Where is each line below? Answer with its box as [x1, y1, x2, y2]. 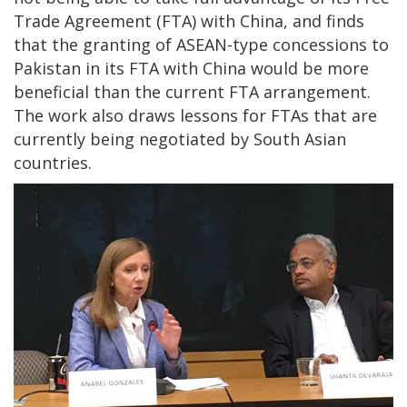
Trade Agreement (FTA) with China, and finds [14, 10, 364, 33]
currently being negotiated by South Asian [14, 128, 346, 151]
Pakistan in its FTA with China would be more [14, 57, 369, 80]
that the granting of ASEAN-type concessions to [14, 34, 389, 56]
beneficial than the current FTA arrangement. [14, 81, 371, 104]
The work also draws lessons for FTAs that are [14, 104, 377, 127]
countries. [14, 152, 92, 174]
